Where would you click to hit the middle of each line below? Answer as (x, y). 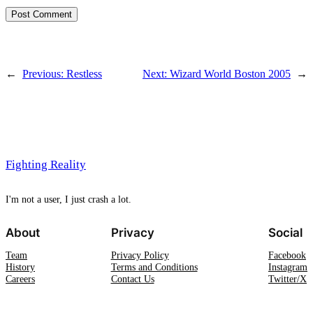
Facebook (287, 255)
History (20, 267)
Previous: (44, 74)
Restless (84, 74)
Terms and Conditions (154, 267)
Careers (20, 278)
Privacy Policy (140, 255)
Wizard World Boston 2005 (230, 74)
